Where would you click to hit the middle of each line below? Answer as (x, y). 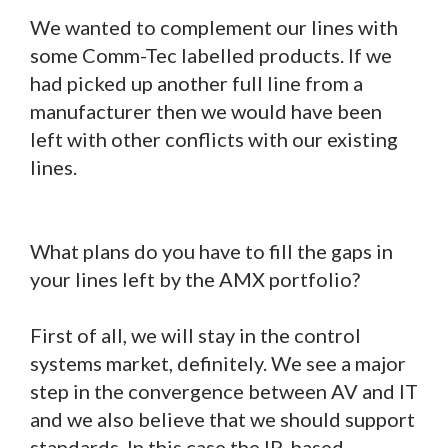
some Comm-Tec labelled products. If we (211, 54)
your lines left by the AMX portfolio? (195, 278)
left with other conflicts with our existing (214, 138)
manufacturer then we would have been (206, 110)
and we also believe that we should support (222, 418)
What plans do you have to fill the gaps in (211, 250)
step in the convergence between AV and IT (224, 390)
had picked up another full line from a (196, 82)
